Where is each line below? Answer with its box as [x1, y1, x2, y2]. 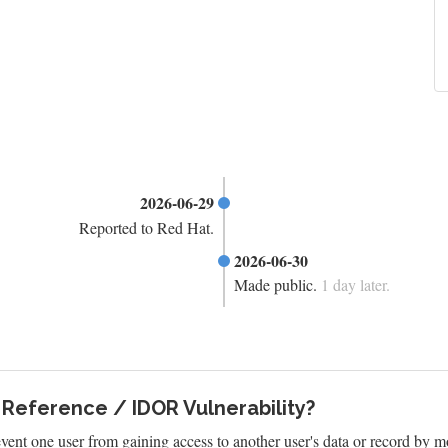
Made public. [234, 274, 321, 295]
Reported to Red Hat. [79, 216, 214, 238]
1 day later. [321, 274, 390, 295]
